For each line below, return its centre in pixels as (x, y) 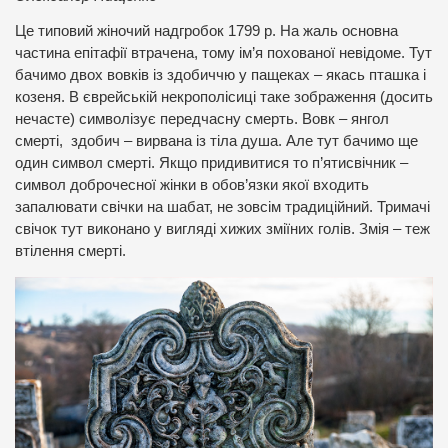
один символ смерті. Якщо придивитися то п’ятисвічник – (211, 163)
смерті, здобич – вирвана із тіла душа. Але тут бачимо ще (216, 141)
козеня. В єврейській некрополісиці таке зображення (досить (224, 97)
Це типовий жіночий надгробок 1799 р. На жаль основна (206, 31)
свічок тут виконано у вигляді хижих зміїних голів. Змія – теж (222, 229)
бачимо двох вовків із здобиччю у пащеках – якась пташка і (220, 75)
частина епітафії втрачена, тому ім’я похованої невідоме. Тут (223, 53)
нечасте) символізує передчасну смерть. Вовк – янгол (202, 119)
